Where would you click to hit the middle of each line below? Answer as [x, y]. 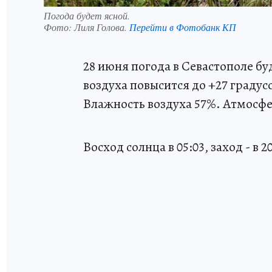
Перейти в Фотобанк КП [183, 27]
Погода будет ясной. [87, 15]
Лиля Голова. [102, 27]
